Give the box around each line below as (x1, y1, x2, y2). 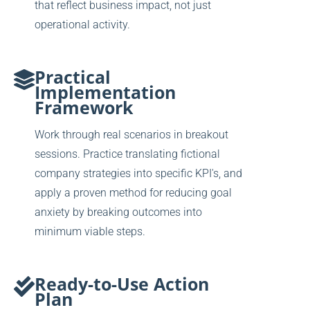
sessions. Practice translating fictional (35, 147, 220, 161)
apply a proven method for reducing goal (35, 186, 232, 200)
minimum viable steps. (35, 225, 145, 239)
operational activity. (35, 18, 130, 32)
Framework (35, 95, 134, 120)
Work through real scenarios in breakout (35, 128, 228, 142)
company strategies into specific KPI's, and (35, 167, 242, 181)
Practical (35, 65, 111, 89)
